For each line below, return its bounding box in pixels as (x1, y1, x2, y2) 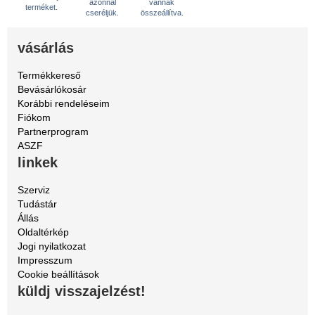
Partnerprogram (18, 126, 89, 137)
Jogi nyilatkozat (18, 240, 86, 252)
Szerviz (18, 184, 50, 195)
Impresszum (18, 255, 72, 266)
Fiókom (18, 112, 51, 123)
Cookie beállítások (18, 269, 99, 280)
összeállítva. (140, 8, 184, 17)
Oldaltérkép (18, 226, 69, 238)
